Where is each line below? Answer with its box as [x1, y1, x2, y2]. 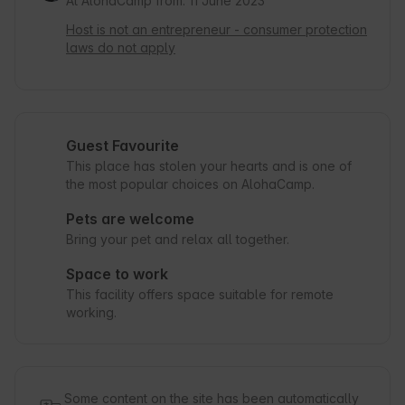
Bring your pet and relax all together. [66, 231, 289, 248]
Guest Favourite [66, 137, 179, 155]
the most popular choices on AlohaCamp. [66, 176, 315, 193]
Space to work [66, 265, 168, 284]
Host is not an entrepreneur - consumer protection [66, 22, 367, 38]
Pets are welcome [66, 210, 194, 229]
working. [66, 305, 117, 321]
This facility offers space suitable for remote [66, 287, 334, 303]
